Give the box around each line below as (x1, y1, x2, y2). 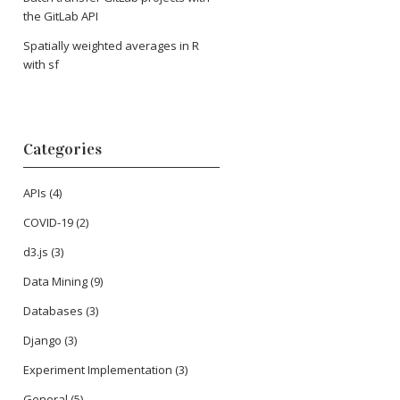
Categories (23, 139, 102, 160)
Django (23, 332, 62, 349)
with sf (23, 56, 59, 73)
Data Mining (23, 273, 87, 290)
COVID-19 (23, 214, 73, 231)
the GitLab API (23, 8, 98, 25)
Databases (23, 303, 83, 320)
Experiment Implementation (23, 362, 172, 379)
